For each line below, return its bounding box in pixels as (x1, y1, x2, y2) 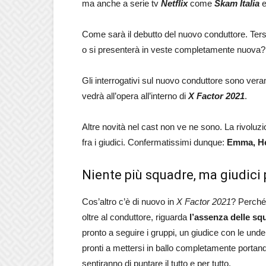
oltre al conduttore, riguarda (82, 212, 189, 222)
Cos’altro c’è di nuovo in (82, 197, 176, 207)
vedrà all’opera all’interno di (82, 91, 188, 101)
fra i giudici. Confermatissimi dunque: (82, 137, 227, 147)
